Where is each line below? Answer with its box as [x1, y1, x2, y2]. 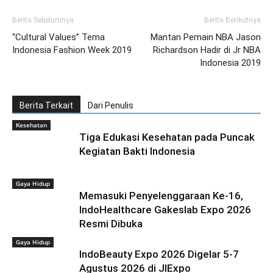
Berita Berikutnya [204, 16, 261, 24]
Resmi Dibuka [79, 218, 143, 230]
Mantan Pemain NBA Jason [151, 32, 261, 43]
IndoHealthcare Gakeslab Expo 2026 [79, 204, 251, 216]
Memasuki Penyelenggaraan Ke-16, [79, 190, 243, 202]
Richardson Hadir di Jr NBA [153, 44, 261, 55]
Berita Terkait [19, 101, 73, 110]
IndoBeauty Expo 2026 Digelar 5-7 [79, 248, 239, 260]
